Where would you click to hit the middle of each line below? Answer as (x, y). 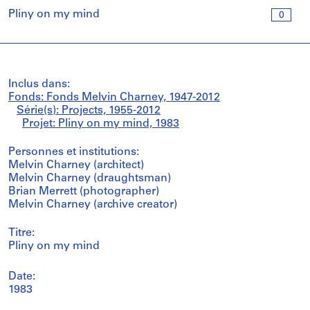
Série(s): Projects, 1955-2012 (89, 111)
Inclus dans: (39, 84)
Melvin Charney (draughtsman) (90, 179)
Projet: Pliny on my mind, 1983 (101, 124)
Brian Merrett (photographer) (84, 192)
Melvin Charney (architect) (76, 165)
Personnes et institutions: (74, 152)
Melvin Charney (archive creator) (93, 205)
